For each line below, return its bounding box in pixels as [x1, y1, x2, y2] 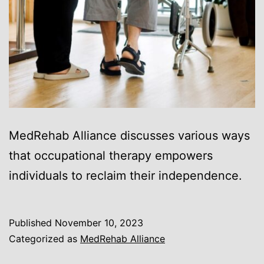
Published [9, 216, 55, 229]
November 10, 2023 [55, 216, 143, 229]
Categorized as [9, 232, 80, 245]
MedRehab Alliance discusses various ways [9, 128, 250, 143]
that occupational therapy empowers [9, 148, 213, 163]
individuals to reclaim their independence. [9, 168, 242, 183]
